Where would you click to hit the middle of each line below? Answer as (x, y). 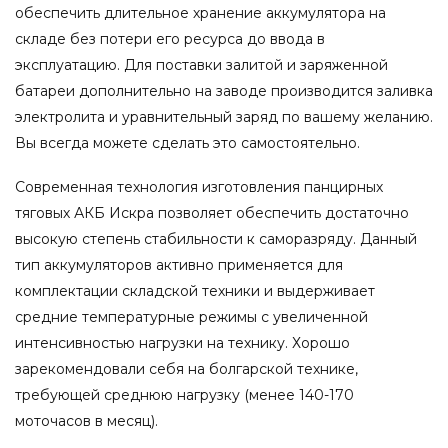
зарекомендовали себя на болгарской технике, (186, 369)
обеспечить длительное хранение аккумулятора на (200, 12)
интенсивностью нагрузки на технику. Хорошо (182, 343)
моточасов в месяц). (86, 421)
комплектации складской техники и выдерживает (195, 291)
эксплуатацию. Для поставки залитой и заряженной (201, 64)
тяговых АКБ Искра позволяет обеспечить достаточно (212, 213)
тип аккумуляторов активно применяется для (179, 265)
